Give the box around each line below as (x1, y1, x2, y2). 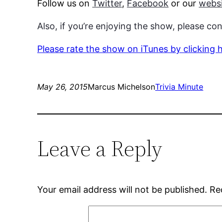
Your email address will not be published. (37, 184, 208, 195)
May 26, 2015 (37, 82, 88, 92)
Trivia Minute (155, 82, 204, 92)
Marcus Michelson (88, 82, 156, 92)
